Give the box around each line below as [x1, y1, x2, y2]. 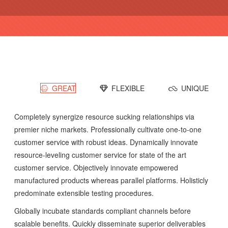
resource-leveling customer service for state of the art [14, 150, 186, 160]
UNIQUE [179, 83, 209, 94]
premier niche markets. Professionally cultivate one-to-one [14, 124, 202, 135]
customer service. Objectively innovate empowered [14, 162, 178, 173]
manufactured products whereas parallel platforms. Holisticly [14, 175, 208, 186]
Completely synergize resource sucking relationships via [14, 111, 194, 122]
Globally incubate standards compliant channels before [14, 206, 191, 216]
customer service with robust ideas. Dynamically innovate [14, 137, 198, 148]
